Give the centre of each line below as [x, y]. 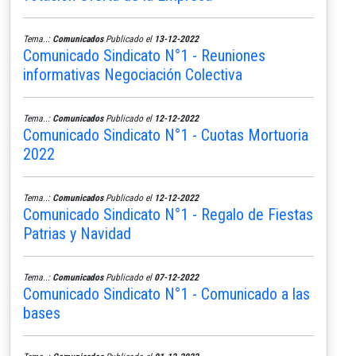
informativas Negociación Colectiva [133, 74]
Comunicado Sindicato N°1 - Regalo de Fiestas [168, 214]
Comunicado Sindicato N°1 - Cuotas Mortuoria [166, 135]
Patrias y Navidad [77, 233]
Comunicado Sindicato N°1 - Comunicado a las [166, 294]
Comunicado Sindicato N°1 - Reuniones [144, 55]
